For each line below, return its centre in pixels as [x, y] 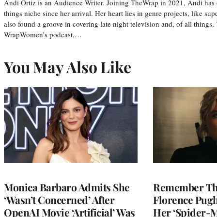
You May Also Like [68, 66]
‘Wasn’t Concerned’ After [59, 199]
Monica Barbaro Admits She [67, 187]
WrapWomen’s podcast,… [43, 34]
